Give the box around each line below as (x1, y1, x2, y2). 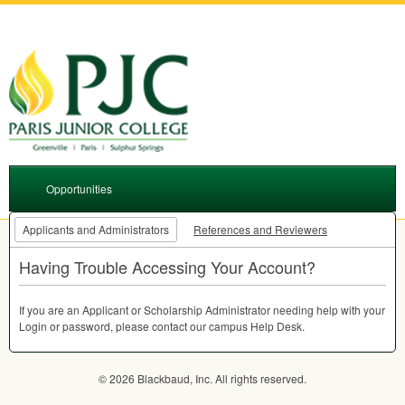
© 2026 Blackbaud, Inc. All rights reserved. (99, 371, 306, 386)
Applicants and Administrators (23, 221, 169, 237)
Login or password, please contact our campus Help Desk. (19, 318, 305, 334)
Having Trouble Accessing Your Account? (19, 255, 316, 278)
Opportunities (46, 181, 112, 196)
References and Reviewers (193, 221, 327, 237)
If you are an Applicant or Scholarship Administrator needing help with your (19, 302, 385, 317)
